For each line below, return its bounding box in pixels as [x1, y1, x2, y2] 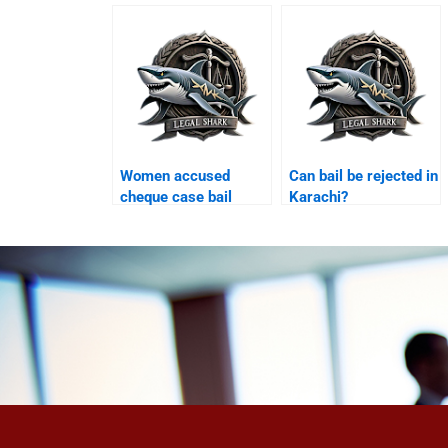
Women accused [120, 167, 231, 186]
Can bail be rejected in [289, 167, 439, 186]
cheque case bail [120, 188, 233, 207]
